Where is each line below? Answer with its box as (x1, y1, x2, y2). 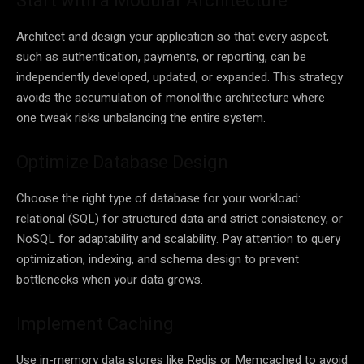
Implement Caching (16, 313, 174, 334)
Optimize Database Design (16, 151, 228, 172)
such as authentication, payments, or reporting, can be (16, 47, 306, 66)
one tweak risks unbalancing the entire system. (16, 108, 266, 127)
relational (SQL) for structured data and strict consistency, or (16, 209, 343, 227)
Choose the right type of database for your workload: (16, 188, 301, 207)
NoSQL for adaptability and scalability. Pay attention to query (16, 229, 340, 248)
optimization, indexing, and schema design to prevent (16, 249, 299, 268)
